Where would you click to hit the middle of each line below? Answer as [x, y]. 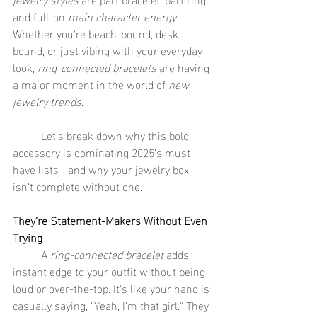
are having [184, 67]
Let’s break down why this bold [27, 135]
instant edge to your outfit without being [110, 271]
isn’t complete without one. [77, 186]
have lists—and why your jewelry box [102, 169]
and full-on [40, 16]
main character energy [122, 16]
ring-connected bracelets [97, 67]
